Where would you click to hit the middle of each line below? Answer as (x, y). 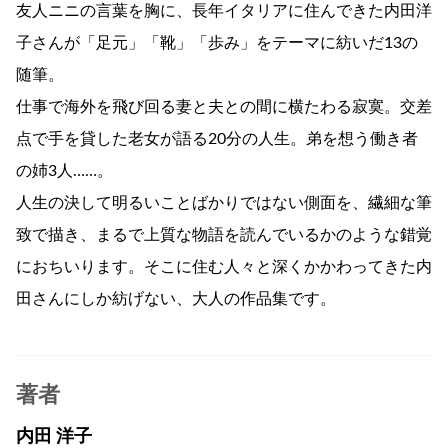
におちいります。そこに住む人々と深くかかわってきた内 (224, 266)
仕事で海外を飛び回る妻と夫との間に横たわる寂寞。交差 (224, 106)
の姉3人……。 (64, 170)
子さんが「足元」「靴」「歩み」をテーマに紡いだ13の (217, 42)
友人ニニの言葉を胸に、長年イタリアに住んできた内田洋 (224, 10)
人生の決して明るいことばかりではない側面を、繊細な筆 (224, 202)
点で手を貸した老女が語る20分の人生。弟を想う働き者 (217, 138)
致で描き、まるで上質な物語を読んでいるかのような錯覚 (224, 234)
